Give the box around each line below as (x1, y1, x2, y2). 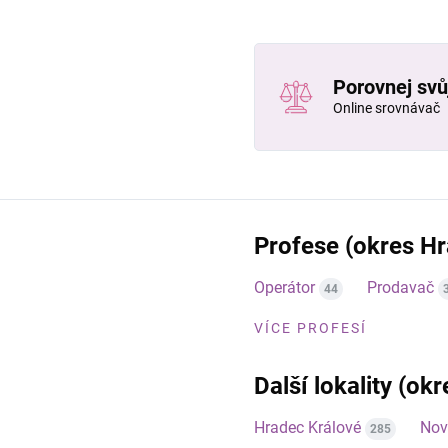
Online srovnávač (333, 100, 440, 117)
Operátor (254, 277, 315, 297)
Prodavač (367, 277, 434, 297)
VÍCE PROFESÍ (254, 319, 367, 336)
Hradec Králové (254, 417, 361, 437)
